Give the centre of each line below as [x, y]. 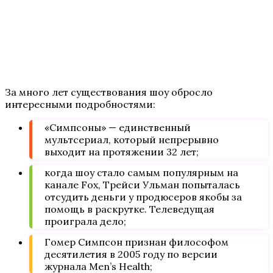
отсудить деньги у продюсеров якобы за [143, 197]
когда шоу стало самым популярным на [141, 172]
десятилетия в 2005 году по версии [131, 254]
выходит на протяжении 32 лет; [122, 152]
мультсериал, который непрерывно [132, 140]
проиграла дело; [85, 221]
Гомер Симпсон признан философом [136, 242]
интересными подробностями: [80, 104]
